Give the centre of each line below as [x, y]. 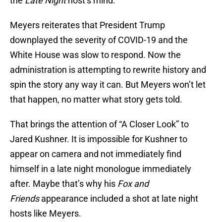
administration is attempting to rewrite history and [108, 70]
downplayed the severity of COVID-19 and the [99, 40]
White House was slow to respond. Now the [95, 55]
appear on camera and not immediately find [96, 154]
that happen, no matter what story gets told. [96, 100]
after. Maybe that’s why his [64, 184]
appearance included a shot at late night [120, 199]
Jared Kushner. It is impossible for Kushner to [99, 139]
